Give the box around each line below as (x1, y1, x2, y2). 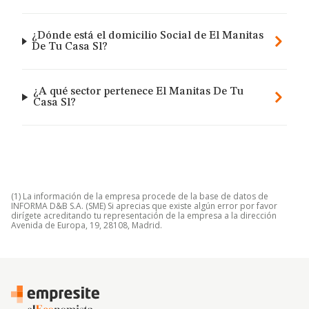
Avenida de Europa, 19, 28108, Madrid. (11, 219, 162, 231)
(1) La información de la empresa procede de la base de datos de (11, 190, 268, 202)
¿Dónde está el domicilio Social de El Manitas (32, 30, 264, 41)
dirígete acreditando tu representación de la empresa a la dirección (11, 210, 277, 221)
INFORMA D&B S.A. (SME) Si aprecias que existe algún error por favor (11, 200, 277, 212)
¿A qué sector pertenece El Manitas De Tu (33, 86, 244, 97)
